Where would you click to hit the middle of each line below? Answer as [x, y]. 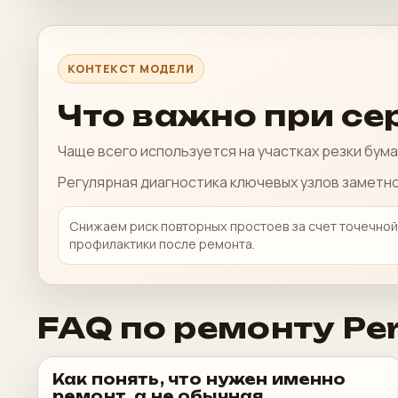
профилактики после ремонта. [162, 244]
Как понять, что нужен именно [199, 379]
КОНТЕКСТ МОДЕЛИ [131, 69]
